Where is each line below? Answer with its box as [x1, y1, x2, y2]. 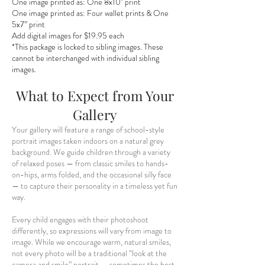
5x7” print [12, 18, 45, 30]
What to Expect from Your [15, 86, 174, 105]
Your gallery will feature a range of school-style [12, 124, 164, 135]
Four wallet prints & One [87, 7, 169, 19]
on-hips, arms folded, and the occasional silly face [12, 169, 172, 180]
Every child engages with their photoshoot [12, 214, 148, 225]
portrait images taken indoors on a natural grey [12, 135, 164, 147]
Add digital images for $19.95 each [12, 30, 124, 41]
